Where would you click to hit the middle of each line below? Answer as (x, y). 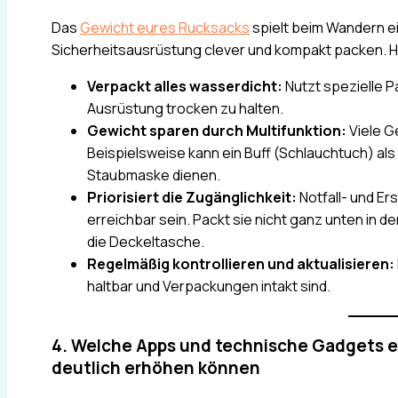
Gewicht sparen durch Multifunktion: (217, 131)
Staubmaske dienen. (154, 175)
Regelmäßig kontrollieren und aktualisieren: (241, 264)
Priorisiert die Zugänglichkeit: (192, 198)
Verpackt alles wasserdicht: (185, 87)
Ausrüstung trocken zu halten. (185, 109)
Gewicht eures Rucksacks (165, 28)
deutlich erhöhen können (156, 368)
